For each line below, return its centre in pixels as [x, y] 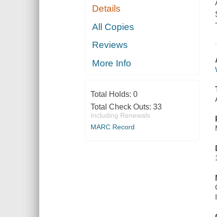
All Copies [113, 27]
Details [107, 9]
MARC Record [112, 127]
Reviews [110, 45]
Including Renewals [120, 115]
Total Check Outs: [122, 107]
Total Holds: [112, 94]
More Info [112, 63]
